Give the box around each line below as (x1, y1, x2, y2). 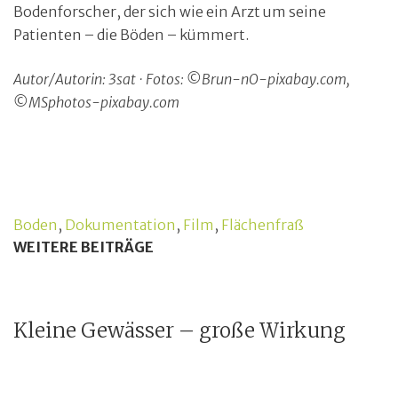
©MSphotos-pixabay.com (13, 92, 179, 111)
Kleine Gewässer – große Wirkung (13, 317, 346, 343)
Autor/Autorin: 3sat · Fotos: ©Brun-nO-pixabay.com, (13, 69, 350, 88)
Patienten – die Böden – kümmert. (13, 25, 249, 44)
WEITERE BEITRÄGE (13, 237, 154, 256)
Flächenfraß (221, 215, 304, 234)
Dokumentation (65, 215, 176, 234)
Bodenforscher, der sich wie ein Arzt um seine (13, 2, 326, 20)
